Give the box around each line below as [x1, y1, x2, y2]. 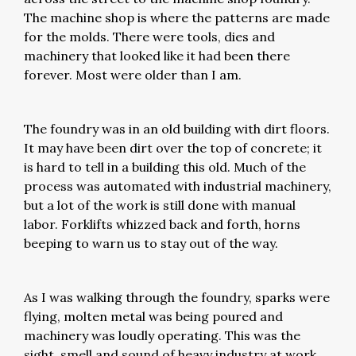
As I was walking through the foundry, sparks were [24, 289, 330, 305]
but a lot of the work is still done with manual [24, 197, 296, 213]
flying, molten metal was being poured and [24, 308, 283, 324]
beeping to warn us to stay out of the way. [24, 235, 284, 251]
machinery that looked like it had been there [24, 48, 290, 64]
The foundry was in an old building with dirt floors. [24, 121, 330, 137]
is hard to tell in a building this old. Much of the [24, 159, 306, 175]
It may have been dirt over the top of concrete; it [24, 140, 322, 156]
